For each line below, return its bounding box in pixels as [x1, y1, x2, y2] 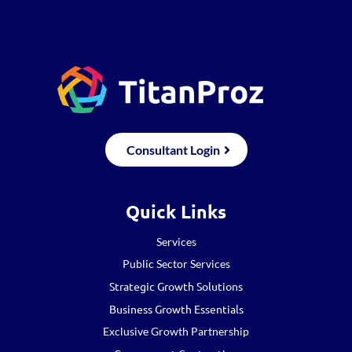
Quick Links [126, 200, 226, 223]
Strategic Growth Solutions [109, 278, 243, 293]
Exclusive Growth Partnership [103, 324, 249, 338]
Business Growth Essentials [108, 301, 244, 316]
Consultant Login [126, 141, 220, 157]
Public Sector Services [122, 256, 230, 270]
